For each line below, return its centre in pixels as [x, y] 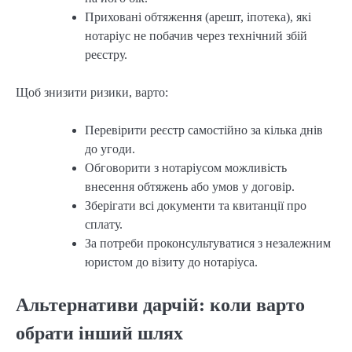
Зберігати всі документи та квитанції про [196, 205]
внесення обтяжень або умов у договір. [190, 186]
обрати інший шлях [99, 333]
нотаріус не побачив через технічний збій [196, 35]
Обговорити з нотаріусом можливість [186, 167]
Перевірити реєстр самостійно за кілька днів [204, 130]
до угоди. [110, 148]
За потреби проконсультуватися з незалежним [208, 243]
